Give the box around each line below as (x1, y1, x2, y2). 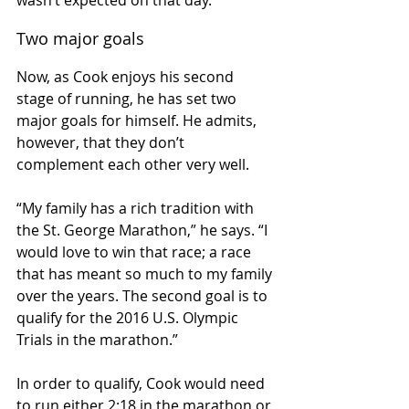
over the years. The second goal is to (16, 286, 271, 307)
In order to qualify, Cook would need (16, 373, 268, 394)
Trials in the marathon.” (16, 330, 178, 351)
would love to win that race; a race (16, 242, 255, 263)
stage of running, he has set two (16, 89, 240, 110)
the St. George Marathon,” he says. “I (16, 220, 271, 241)
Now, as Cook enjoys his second (16, 67, 237, 88)
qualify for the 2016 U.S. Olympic (16, 308, 242, 329)
